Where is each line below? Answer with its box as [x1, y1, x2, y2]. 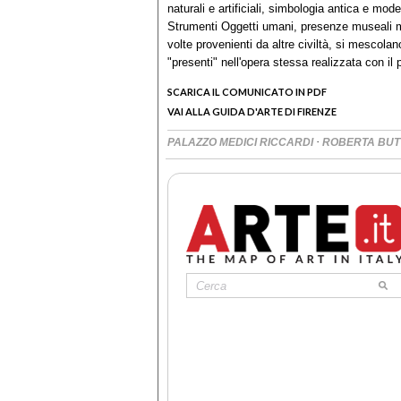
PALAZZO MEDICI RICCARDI [167, 136, 316, 149]
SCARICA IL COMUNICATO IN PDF [167, 86, 327, 98]
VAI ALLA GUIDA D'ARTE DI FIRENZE [167, 106, 337, 118]
